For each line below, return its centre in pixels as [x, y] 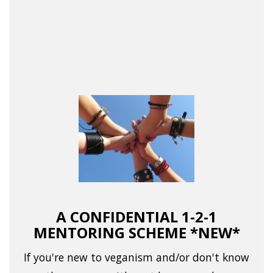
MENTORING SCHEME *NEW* [136, 233]
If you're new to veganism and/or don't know [136, 257]
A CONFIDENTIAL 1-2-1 [136, 217]
